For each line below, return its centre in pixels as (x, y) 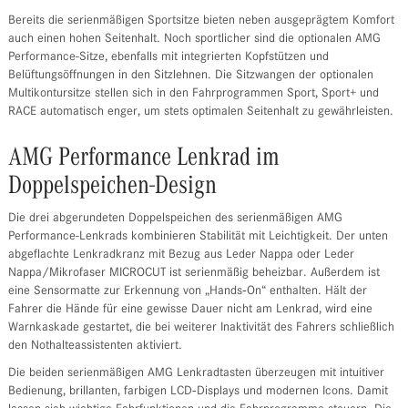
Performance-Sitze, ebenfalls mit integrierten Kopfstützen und (168, 58)
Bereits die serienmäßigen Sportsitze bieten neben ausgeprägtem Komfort (201, 21)
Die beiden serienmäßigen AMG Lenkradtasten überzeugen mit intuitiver (196, 374)
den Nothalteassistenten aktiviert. (95, 347)
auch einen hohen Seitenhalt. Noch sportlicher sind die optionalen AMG (194, 40)
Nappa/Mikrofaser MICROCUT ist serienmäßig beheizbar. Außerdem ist (194, 274)
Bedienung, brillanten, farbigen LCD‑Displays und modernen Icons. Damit (198, 392)
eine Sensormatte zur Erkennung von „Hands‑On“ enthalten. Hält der (187, 292)
